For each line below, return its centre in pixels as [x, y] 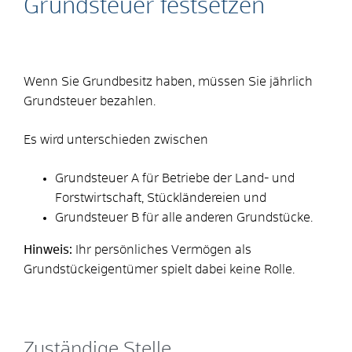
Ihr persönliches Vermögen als [162, 249]
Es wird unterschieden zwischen [116, 139]
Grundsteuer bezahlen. [90, 101]
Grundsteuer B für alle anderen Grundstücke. [184, 217]
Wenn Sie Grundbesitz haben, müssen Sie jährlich [168, 81]
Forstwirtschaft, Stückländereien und [161, 198]
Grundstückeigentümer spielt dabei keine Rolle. [159, 269]
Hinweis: [48, 249]
